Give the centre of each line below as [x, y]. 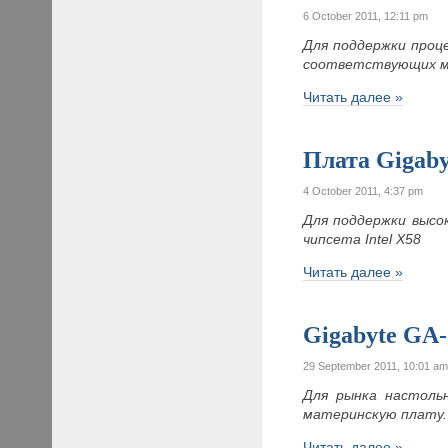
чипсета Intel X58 [362, 238]
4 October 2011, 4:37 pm [363, 190]
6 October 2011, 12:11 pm [366, 15]
